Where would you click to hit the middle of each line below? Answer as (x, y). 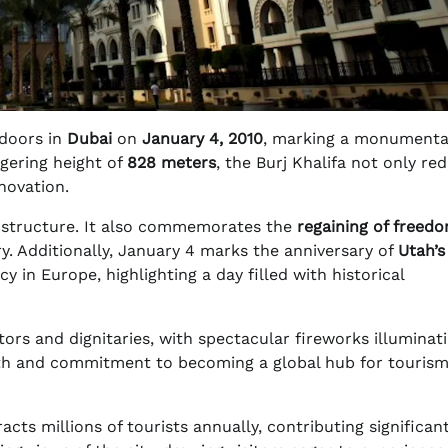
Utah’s (421, 251)
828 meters (171, 163)
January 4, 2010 (202, 139)
